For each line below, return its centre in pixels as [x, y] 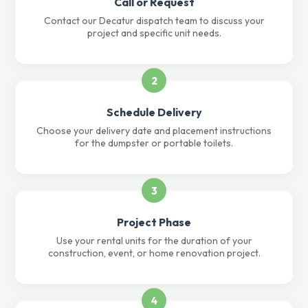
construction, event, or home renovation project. [154, 253]
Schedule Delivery [154, 112]
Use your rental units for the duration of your [154, 241]
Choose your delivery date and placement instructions [154, 131]
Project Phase [154, 222]
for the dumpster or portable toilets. [154, 143]
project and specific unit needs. [154, 33]
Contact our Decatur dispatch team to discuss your [154, 21]
